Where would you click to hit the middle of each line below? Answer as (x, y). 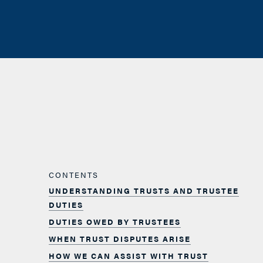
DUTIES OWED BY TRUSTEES (114, 222)
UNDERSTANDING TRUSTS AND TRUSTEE (144, 191)
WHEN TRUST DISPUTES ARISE (119, 239)
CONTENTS (73, 175)
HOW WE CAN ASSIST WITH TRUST (128, 256)
